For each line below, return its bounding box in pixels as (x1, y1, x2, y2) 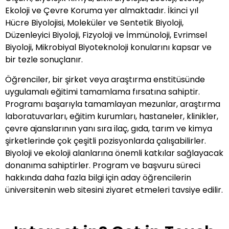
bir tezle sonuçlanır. (5, 54, 83, 66)
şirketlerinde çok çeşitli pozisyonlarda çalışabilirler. (5, 134, 206, 147)
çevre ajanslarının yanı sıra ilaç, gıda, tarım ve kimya (5, 122, 212, 134)
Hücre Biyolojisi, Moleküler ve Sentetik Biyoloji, (5, 17, 184, 29)
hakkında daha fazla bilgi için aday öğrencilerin (5, 171, 191, 184)
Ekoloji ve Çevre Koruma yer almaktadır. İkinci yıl (5, 5, 198, 17)
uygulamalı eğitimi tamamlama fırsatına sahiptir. (5, 85, 200, 98)
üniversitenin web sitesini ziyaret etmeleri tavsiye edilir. (5, 184, 223, 196)
